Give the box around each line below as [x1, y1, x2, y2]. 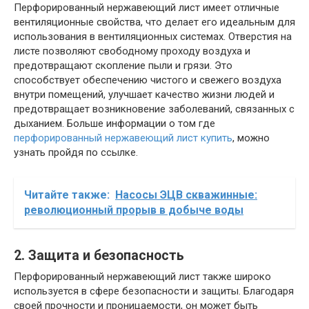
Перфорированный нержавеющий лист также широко [14, 270, 271, 283]
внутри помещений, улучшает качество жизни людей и [14, 88, 275, 101]
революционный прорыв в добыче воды [24, 203, 243, 217]
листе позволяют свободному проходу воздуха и [14, 44, 250, 57]
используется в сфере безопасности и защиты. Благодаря [14, 284, 294, 297]
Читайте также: [24, 188, 110, 201]
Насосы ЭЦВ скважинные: [115, 188, 257, 201]
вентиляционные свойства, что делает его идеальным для [14, 15, 295, 28]
